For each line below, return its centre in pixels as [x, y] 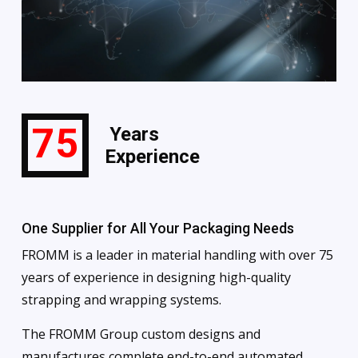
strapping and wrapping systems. [121, 300]
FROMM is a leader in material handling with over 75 [177, 255]
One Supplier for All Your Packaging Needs [157, 229]
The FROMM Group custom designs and [141, 334]
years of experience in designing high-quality [156, 278]
